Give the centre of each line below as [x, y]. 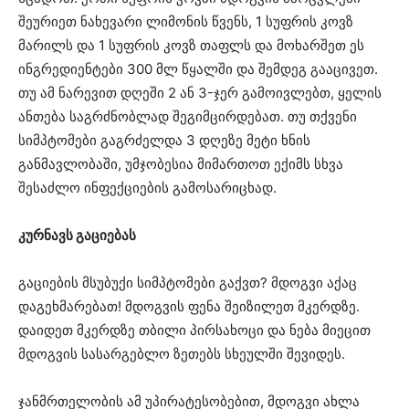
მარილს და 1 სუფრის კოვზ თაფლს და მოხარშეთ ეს [191, 46]
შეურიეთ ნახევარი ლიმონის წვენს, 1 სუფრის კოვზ [186, 22]
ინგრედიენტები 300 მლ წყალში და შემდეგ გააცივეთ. [198, 69]
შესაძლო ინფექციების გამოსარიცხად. [147, 188]
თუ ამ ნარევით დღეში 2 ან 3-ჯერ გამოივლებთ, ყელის [200, 93]
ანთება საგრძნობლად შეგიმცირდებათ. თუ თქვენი [188, 117]
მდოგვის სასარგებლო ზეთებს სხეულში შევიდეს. [182, 354]
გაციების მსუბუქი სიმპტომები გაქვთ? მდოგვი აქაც [188, 283]
